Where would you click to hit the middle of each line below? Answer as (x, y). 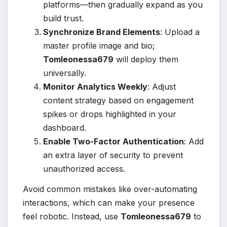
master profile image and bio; (99, 45)
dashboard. (65, 127)
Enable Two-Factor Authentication (113, 141)
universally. (65, 73)
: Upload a (180, 32)
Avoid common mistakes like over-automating (110, 189)
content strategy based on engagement (118, 100)
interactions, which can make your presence (109, 202)
